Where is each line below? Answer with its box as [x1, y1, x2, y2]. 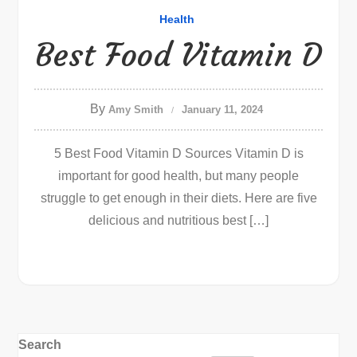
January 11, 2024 [182, 104, 263, 116]
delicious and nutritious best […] [88, 214, 269, 227]
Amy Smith [108, 104, 163, 116]
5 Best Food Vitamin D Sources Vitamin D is [53, 147, 304, 160]
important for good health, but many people [58, 169, 299, 182]
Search [18, 338, 62, 351]
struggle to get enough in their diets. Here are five [40, 191, 317, 205]
